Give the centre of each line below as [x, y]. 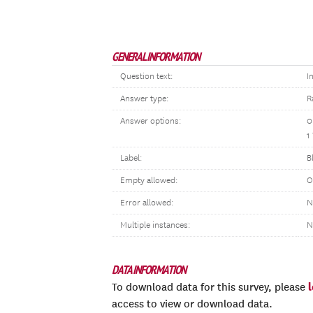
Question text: [146, 77]
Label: [131, 158]
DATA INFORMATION [149, 270]
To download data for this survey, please [210, 287]
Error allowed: [147, 203]
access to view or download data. [192, 304]
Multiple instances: [155, 225]
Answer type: [144, 99]
